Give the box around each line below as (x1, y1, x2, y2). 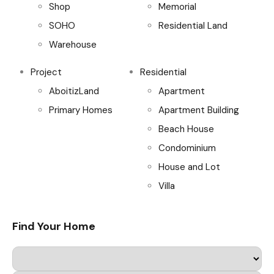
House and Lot (158, 160, 220, 173)
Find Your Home (12, 218, 95, 234)
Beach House (158, 122, 214, 135)
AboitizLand (49, 84, 99, 97)
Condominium (158, 141, 216, 154)
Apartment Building (158, 103, 239, 116)
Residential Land (158, 19, 228, 32)
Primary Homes (49, 103, 113, 116)
